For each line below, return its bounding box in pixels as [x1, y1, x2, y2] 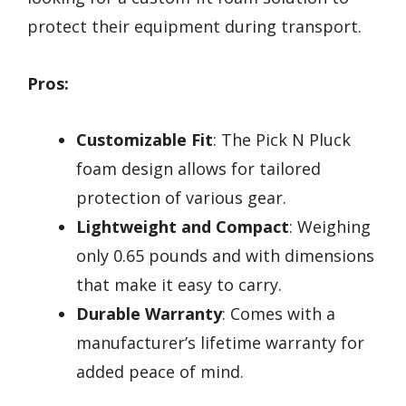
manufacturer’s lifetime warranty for [76, 332, 364, 354]
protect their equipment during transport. [27, 15, 362, 38]
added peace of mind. [76, 361, 244, 383]
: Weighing [289, 216, 371, 238]
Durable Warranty [76, 303, 222, 325]
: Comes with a [222, 303, 335, 325]
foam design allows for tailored [76, 158, 321, 180]
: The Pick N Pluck [213, 129, 351, 151]
